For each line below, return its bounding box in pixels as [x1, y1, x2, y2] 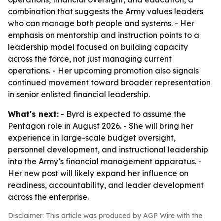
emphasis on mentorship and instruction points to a [8, 30, 199, 40]
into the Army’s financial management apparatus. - [8, 156, 202, 166]
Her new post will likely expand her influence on [8, 168, 188, 178]
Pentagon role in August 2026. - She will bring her [8, 121, 193, 131]
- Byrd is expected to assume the [59, 109, 186, 119]
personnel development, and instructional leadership [8, 145, 208, 154]
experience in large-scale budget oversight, [8, 133, 176, 143]
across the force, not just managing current [8, 54, 172, 64]
